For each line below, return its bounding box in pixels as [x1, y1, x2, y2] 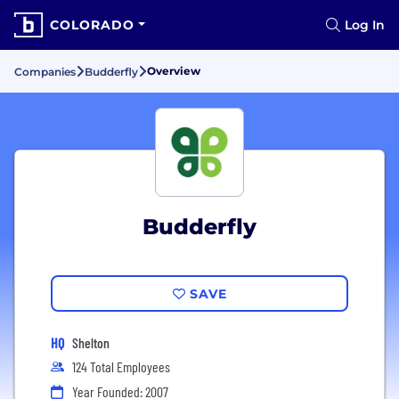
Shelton [72, 334, 110, 351]
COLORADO [50, 17, 134, 33]
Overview [147, 64, 200, 77]
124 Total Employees [72, 358, 170, 375]
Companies [14, 65, 76, 78]
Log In [345, 17, 385, 33]
